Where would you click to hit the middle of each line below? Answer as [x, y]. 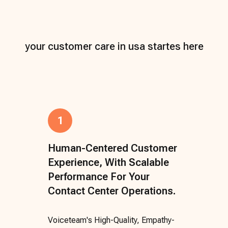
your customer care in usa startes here [114, 46]
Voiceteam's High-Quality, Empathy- [111, 220]
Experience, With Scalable [108, 162]
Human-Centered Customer [112, 148]
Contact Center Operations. [112, 191]
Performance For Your [99, 176]
